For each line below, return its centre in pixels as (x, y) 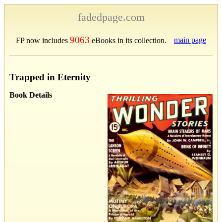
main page (190, 40)
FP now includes (43, 40)
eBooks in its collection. (128, 40)
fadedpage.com (111, 17)
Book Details (31, 95)
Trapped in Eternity (50, 77)
